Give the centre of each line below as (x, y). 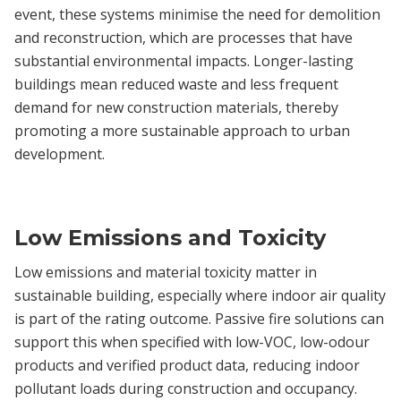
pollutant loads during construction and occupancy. (186, 388)
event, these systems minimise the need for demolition (197, 14)
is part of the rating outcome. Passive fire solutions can (199, 318)
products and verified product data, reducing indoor (187, 365)
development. (60, 154)
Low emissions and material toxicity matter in (166, 272)
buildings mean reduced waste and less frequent (176, 84)
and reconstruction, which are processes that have (183, 37)
